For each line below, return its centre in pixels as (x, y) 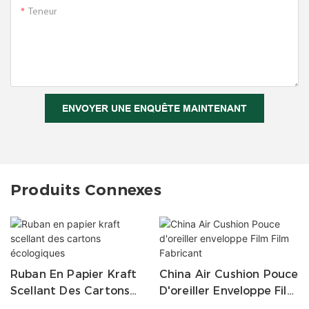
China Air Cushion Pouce (229, 275)
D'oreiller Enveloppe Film (228, 291)
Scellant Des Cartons (70, 291)
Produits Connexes (86, 190)
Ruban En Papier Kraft (74, 275)
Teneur (42, 12)
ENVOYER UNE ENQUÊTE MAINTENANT (154, 109)
